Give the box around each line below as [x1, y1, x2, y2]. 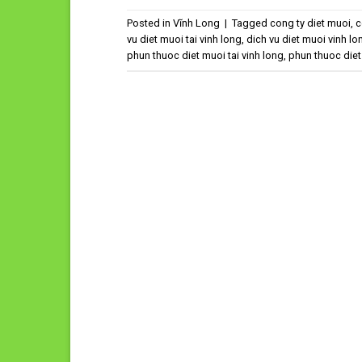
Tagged [232, 17, 270, 30]
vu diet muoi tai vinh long [127, 33, 242, 46]
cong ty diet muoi [270, 17, 351, 30]
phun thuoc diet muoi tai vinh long [127, 49, 284, 62]
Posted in [127, 17, 173, 30]
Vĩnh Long [173, 17, 220, 30]
